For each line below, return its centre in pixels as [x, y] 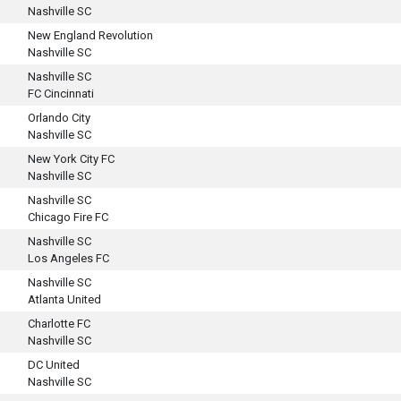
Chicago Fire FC [68, 217]
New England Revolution [90, 35]
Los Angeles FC [68, 258]
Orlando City [59, 118]
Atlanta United [64, 299]
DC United [54, 365]
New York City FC [71, 159]
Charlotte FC [59, 324]
